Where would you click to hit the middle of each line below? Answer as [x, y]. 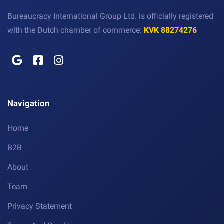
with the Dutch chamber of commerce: [76, 30]
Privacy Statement [40, 206]
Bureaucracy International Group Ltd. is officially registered [110, 16]
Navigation [29, 104]
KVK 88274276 [170, 30]
